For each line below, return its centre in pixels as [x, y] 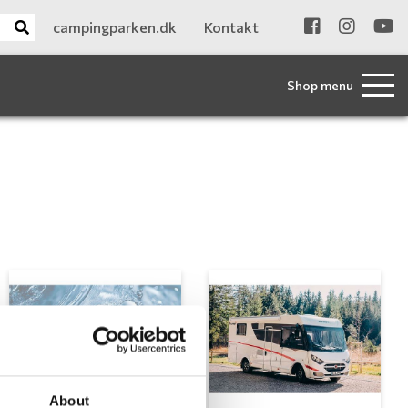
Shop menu [320, 85]
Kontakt [231, 26]
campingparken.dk [115, 26]
